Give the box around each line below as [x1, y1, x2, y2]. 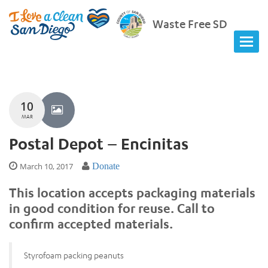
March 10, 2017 [20, 160, 73, 172]
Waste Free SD [153, 16, 227, 31]
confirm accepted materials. [9, 215, 173, 232]
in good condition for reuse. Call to [9, 200, 215, 216]
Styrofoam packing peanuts [24, 249, 124, 260]
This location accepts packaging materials [9, 184, 255, 200]
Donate [92, 160, 120, 171]
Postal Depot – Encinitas [9, 133, 188, 153]
